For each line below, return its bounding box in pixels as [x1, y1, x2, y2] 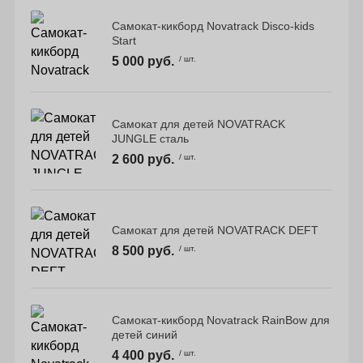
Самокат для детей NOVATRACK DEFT [111, 224, 318, 237]
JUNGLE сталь [111, 131, 189, 145]
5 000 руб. [111, 53, 174, 68]
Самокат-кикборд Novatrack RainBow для [111, 313, 330, 327]
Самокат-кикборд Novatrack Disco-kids [111, 19, 314, 32]
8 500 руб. [111, 244, 174, 258]
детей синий [111, 327, 177, 341]
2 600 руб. [111, 152, 174, 166]
